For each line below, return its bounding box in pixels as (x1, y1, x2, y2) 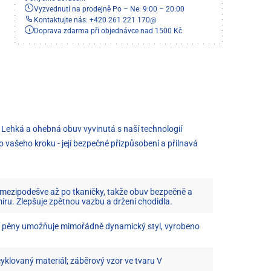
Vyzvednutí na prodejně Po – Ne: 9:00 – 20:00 (34, 4, 184, 13)
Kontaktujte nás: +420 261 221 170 (34, 15, 150, 24)
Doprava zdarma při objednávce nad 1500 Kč (34, 26, 182, 35)
